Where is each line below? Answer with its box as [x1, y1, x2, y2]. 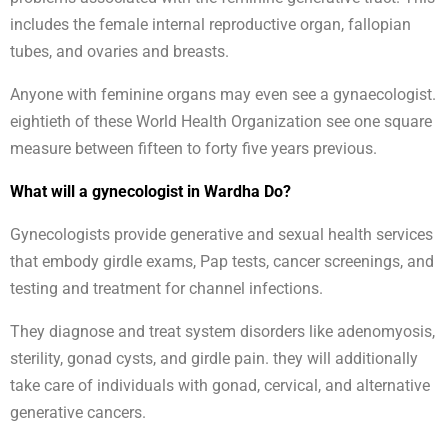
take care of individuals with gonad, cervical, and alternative [10, 376, 430, 396]
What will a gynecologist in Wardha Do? [10, 182, 291, 202]
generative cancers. [10, 403, 146, 423]
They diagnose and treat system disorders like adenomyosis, [10, 322, 435, 342]
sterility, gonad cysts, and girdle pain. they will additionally [10, 349, 418, 369]
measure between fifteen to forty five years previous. [10, 139, 377, 159]
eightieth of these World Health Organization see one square [10, 112, 432, 132]
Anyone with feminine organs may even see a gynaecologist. [10, 85, 436, 105]
